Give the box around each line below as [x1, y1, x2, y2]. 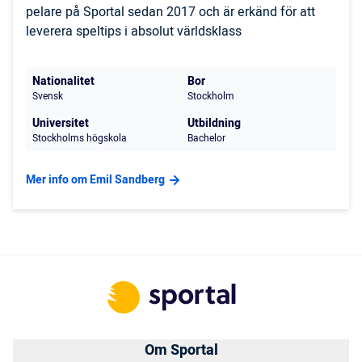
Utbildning [187, 115, 241, 133]
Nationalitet [32, 73, 95, 90]
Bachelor [187, 131, 225, 146]
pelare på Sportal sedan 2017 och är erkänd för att [26, 2, 315, 23]
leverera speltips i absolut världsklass [26, 22, 242, 42]
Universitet [32, 115, 89, 133]
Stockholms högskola [32, 131, 127, 146]
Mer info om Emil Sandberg [26, 171, 165, 189]
